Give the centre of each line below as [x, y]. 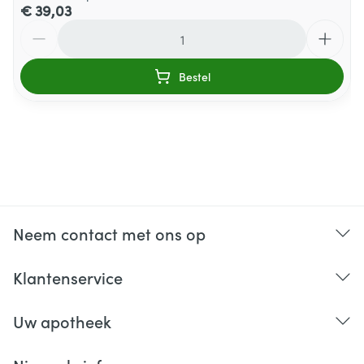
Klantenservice [68, 277]
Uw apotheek [62, 321]
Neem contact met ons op [109, 233]
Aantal [39, 27]
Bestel [194, 76]
